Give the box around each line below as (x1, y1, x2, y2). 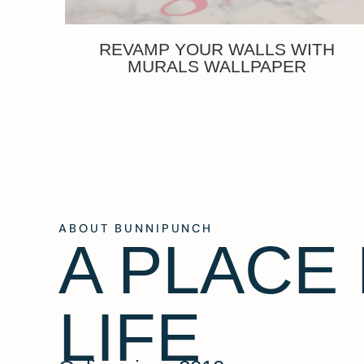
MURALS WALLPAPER (127, 56, 306, 76)
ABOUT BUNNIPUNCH (58, 220, 214, 236)
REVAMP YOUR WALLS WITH (98, 39, 335, 58)
